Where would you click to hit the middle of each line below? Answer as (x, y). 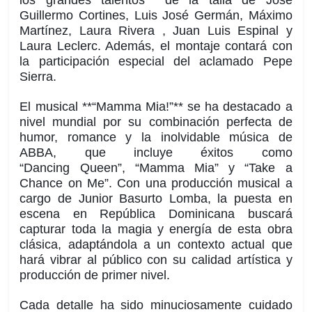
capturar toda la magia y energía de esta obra (156, 229)
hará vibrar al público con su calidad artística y (156, 260)
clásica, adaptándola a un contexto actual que (156, 245)
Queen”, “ (104, 168)
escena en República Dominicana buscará (156, 214)
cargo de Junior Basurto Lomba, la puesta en (156, 199)
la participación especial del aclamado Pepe (156, 62)
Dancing (47, 168)
